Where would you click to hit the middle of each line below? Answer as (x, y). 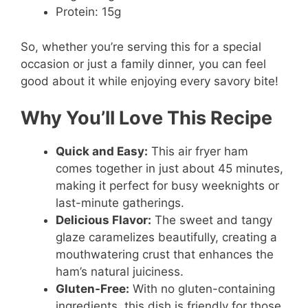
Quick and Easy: (102, 152)
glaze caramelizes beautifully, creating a (166, 238)
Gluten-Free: (92, 289)
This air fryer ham (198, 152)
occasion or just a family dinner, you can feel (143, 64)
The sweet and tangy (212, 220)
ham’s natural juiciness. (120, 272)
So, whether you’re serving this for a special (141, 46)
